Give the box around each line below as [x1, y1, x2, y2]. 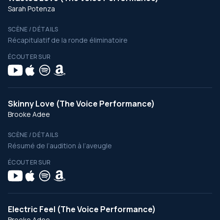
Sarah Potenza [8, 4, 55, 13]
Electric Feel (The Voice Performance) [8, 204, 156, 215]
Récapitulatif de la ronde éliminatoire [8, 35, 128, 45]
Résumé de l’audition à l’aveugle [8, 141, 112, 150]
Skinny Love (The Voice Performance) [8, 98, 155, 109]
